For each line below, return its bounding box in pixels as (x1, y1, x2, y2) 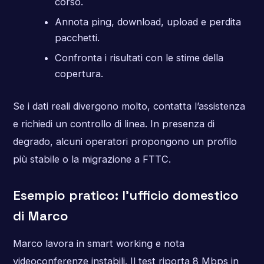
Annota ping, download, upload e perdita (54, 15, 241, 28)
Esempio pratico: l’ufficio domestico (12, 186, 239, 203)
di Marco (12, 207, 68, 224)
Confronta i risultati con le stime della (54, 52, 223, 64)
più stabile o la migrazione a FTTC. (12, 153, 171, 165)
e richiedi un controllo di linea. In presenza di (12, 117, 214, 130)
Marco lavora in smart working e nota (12, 237, 184, 250)
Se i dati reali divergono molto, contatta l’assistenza (12, 100, 245, 112)
